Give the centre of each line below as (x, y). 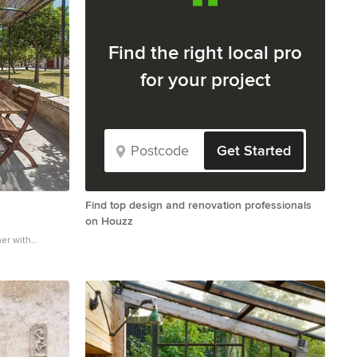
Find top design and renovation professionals (198, 205)
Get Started (254, 150)
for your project (205, 80)
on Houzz (109, 221)
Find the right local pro (205, 53)
